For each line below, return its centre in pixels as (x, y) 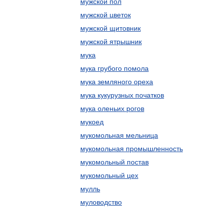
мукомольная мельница (119, 135)
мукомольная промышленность (132, 149)
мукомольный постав (114, 162)
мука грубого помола (114, 68)
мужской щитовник (111, 28)
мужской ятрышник (111, 42)
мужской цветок (106, 15)
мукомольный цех (109, 175)
